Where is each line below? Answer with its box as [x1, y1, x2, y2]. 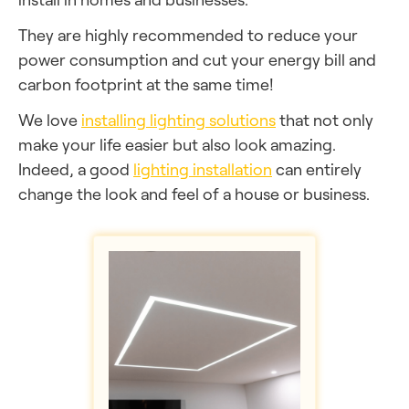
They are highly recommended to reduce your [18, 25, 358, 45]
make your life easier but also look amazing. [18, 134, 336, 154]
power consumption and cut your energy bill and [18, 49, 376, 69]
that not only [276, 110, 373, 130]
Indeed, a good [18, 159, 133, 179]
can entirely [272, 159, 362, 179]
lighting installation [133, 159, 272, 179]
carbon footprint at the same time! [18, 74, 274, 94]
